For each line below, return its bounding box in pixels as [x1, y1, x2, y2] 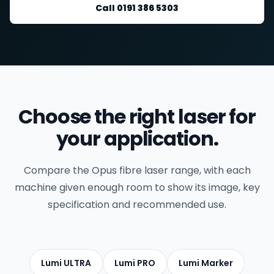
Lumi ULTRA [41, 257, 91, 269]
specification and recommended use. [48, 198, 226, 212]
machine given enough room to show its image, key [14, 180, 260, 194]
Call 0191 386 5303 [95, 1, 179, 14]
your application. [56, 125, 218, 152]
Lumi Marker [179, 257, 233, 269]
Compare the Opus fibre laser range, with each [23, 163, 251, 177]
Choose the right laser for [18, 103, 256, 130]
